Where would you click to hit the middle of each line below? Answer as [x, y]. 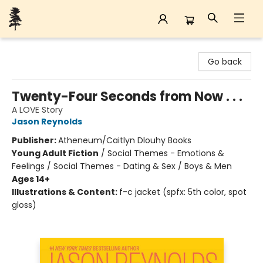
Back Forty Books [43, 49]
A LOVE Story [37, 110]
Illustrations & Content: [65, 192]
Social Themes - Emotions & [166, 153]
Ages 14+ [31, 179]
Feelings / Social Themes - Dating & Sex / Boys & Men [122, 166]
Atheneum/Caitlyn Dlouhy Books [125, 140]
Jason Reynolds [47, 122]
